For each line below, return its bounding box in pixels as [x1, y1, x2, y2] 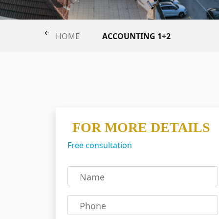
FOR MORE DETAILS [72, 120, 210, 135]
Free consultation [67, 140, 132, 151]
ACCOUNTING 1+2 [102, 31, 171, 42]
